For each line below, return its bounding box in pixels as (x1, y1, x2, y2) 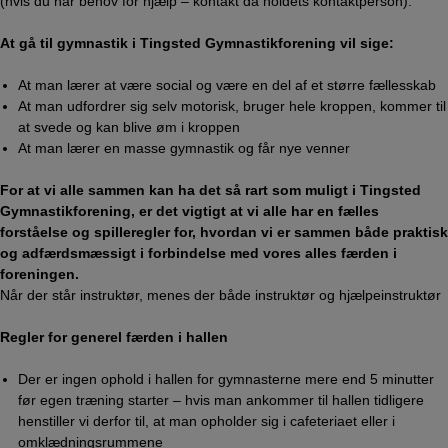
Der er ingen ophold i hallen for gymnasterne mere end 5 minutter (18, 370, 435, 387)
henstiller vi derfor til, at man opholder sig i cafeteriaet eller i (18, 412, 396, 429)
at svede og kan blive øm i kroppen (18, 118, 241, 135)
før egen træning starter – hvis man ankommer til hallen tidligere (18, 391, 425, 408)
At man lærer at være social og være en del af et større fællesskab (18, 76, 437, 93)
